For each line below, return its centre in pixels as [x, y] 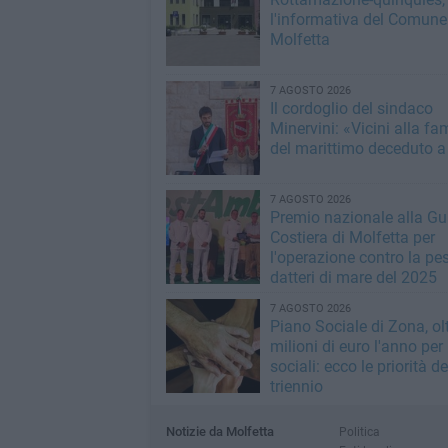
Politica [359, 431]
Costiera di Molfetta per [352, 237]
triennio [296, 386]
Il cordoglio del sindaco [351, 108]
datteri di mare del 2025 [353, 277]
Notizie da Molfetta [219, 431]
